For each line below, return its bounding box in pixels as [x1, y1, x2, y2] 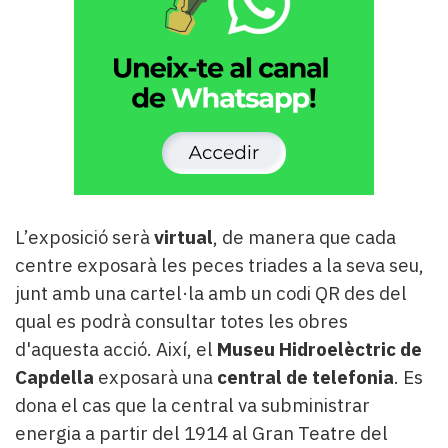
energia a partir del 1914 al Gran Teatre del [15, 421, 388, 446]
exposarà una [94, 365, 217, 390]
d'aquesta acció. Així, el [15, 337, 217, 362]
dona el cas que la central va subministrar [15, 393, 370, 418]
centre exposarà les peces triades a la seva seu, [15, 253, 424, 278]
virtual [154, 225, 213, 250]
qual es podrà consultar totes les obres [15, 309, 348, 334]
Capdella [15, 365, 94, 390]
